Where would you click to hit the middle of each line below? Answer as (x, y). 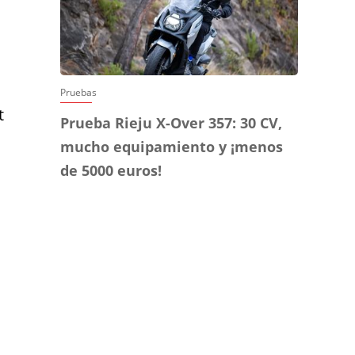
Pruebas (78, 93)
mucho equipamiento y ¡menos (172, 147)
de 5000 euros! (111, 171)
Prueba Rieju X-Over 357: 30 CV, (171, 123)
